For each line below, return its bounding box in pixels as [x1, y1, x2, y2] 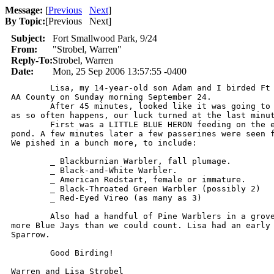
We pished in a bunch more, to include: [11, 138, 197, 147]
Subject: [11, 33, 45, 43]
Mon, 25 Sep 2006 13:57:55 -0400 [53, 66, 187, 76]
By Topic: [5, 16, 45, 26]
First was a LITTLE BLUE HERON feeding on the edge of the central [11, 120, 50, 129]
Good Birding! [11, 248, 50, 257]
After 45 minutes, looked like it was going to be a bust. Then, [11, 102, 50, 111]
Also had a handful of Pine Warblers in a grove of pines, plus [11, 212, 50, 221]
